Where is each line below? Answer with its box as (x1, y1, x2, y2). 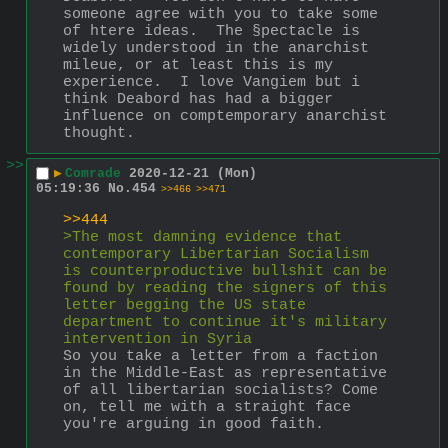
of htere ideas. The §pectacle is (63, 22, 360, 40)
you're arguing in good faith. (63, 415, 324, 433)
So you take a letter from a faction (63, 347, 378, 365)
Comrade (65, 166, 121, 182)
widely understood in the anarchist (63, 39, 369, 57)
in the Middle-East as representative (63, 364, 387, 382)
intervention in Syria (63, 330, 252, 348)
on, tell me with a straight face (63, 398, 351, 416)
